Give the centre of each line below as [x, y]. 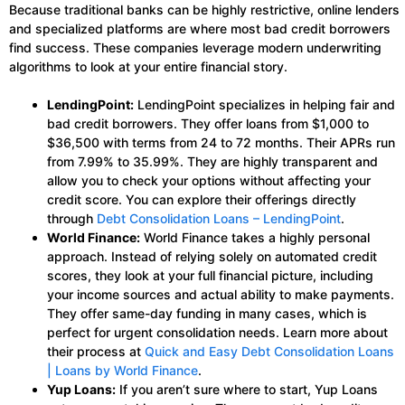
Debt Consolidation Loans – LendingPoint [219, 219]
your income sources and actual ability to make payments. [221, 295]
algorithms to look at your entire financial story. [148, 67]
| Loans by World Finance [122, 371]
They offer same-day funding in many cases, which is [207, 314]
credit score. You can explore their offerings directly [202, 200]
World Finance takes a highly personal [255, 238]
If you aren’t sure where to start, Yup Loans [247, 390]
